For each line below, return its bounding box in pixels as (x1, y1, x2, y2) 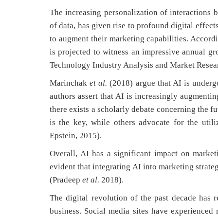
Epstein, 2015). (50, 131, 102, 140)
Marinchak (50, 78, 87, 88)
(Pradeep (50, 175, 82, 184)
